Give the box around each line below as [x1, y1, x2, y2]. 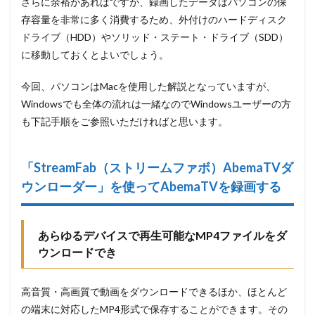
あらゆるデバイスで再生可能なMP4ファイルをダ [38, 229, 287, 243]
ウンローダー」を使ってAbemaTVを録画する [21, 179, 281, 195]
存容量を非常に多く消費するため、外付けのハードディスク [21, 13, 287, 26]
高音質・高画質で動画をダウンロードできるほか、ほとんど [21, 285, 287, 298]
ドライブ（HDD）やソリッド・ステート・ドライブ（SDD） [21, 31, 288, 44]
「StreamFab [21, 160, 96, 176]
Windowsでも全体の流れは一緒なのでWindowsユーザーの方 [21, 98, 291, 110]
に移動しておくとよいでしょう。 [21, 49, 169, 61]
